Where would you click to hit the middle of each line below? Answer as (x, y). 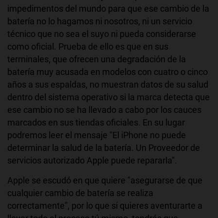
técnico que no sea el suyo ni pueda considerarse (102, 34)
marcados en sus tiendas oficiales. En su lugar (96, 122)
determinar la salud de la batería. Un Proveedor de (104, 147)
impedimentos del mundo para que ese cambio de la (108, 8)
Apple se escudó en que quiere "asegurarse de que (105, 180)
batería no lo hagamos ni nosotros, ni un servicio (100, 21)
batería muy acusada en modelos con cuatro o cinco (108, 72)
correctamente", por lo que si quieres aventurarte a (105, 205)
